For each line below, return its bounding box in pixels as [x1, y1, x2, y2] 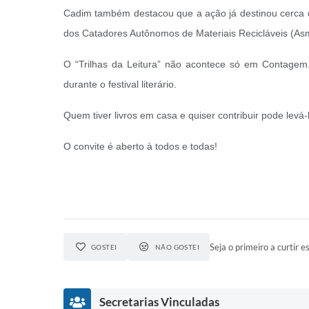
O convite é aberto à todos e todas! [63, 141, 217, 152]
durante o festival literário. [63, 79, 179, 90]
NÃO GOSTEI [154, 243, 200, 251]
